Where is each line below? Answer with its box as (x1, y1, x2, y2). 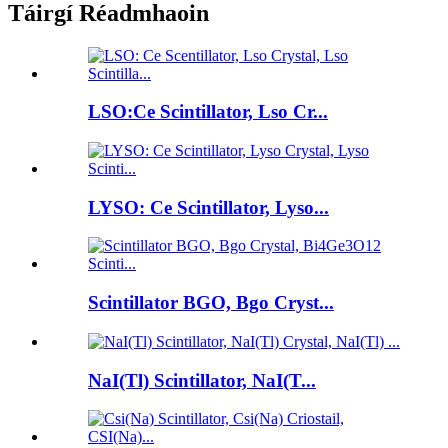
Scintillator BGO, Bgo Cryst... (88, 292, 334, 314)
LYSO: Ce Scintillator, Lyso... (88, 196, 329, 218)
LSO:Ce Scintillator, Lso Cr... (88, 101, 328, 123)
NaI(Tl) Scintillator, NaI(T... (88, 369, 316, 391)
